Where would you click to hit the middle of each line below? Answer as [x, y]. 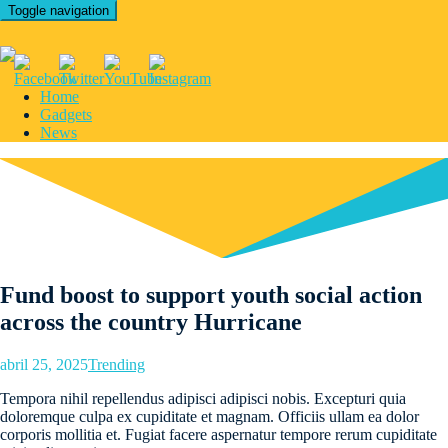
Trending [116, 364]
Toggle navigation [58, 10]
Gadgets [66, 114]
